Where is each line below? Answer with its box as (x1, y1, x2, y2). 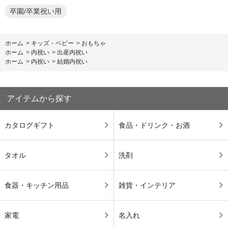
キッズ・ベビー (31, 39, 74, 47)
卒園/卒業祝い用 (9, 7, 62, 15)
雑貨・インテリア (118, 181, 176, 189)
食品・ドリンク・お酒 (118, 121, 190, 130)
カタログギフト (4, 121, 54, 130)
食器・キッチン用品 (4, 181, 69, 189)
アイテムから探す (7, 94, 72, 103)
